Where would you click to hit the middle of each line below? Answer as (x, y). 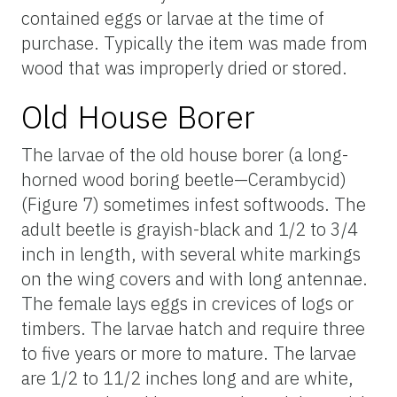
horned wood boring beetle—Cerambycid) (184, 179)
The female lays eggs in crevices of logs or (187, 303)
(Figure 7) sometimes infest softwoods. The (194, 204)
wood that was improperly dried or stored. (184, 67)
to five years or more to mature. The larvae (189, 353)
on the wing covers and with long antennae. (195, 278)
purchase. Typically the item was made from (195, 43)
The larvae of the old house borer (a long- (185, 154)
